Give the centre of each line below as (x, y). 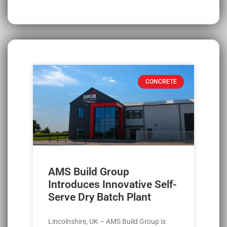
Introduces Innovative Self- (112, 185)
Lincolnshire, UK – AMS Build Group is (107, 222)
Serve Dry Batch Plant (100, 197)
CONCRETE (161, 82)
